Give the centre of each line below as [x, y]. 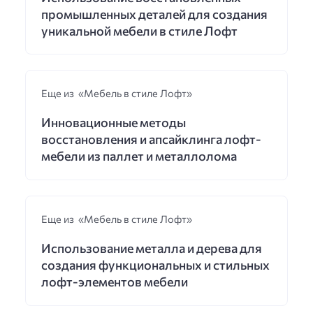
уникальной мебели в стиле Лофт [139, 30]
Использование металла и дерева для [151, 248]
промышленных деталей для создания [154, 14]
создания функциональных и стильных [155, 265]
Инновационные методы [113, 123]
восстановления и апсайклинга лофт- [151, 139]
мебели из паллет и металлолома [139, 156]
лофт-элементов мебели [114, 282]
